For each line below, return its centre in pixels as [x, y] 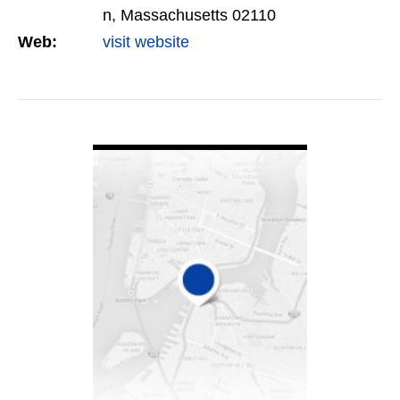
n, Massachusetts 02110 [189, 16]
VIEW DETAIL [200, 133]
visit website [146, 42]
